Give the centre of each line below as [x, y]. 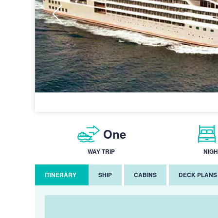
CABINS [145, 175]
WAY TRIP [101, 151]
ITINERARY [61, 175]
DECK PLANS [198, 175]
